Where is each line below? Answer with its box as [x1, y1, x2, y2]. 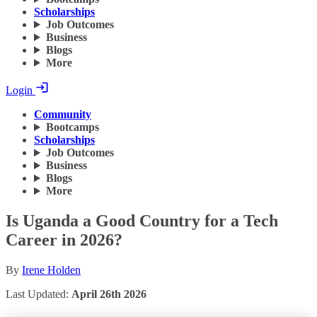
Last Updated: [6, 288, 71, 300]
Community [34, 108, 91, 121]
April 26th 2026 [71, 288, 146, 300]
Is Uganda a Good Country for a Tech [6, 212, 278, 231]
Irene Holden [22, 264, 81, 276]
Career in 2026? [6, 231, 122, 250]
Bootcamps [45, 121, 99, 134]
